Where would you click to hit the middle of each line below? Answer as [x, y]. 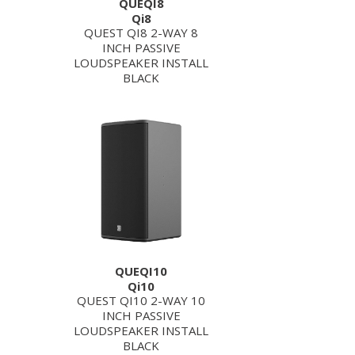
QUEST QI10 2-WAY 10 [141, 300]
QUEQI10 [141, 271]
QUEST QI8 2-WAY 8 [141, 32]
